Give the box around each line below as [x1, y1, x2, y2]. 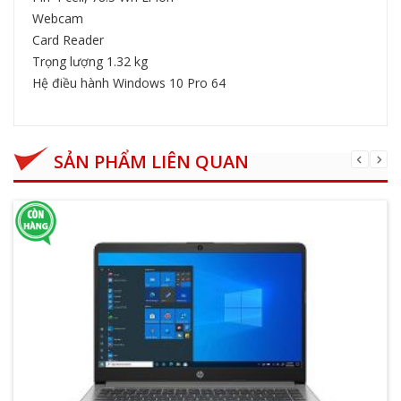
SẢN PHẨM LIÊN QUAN [54, 149, 249, 175]
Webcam [32, 10, 83, 28]
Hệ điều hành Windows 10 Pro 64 [32, 74, 226, 92]
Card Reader [32, 31, 104, 49]
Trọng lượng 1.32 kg [32, 53, 148, 71]
